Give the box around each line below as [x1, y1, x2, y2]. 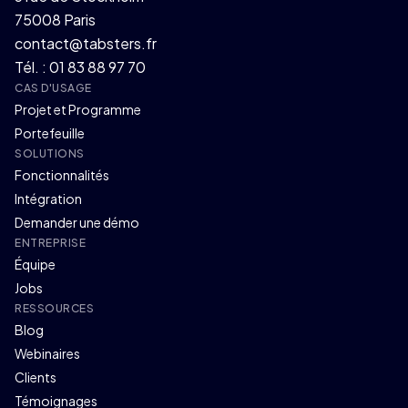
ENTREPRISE [15, 235, 86, 250]
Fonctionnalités [15, 166, 109, 183]
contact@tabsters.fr [15, 33, 157, 53]
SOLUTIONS [15, 146, 85, 160]
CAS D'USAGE [15, 80, 92, 95]
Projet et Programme [15, 100, 141, 117]
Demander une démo [15, 213, 139, 230]
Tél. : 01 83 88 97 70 [15, 56, 146, 76]
